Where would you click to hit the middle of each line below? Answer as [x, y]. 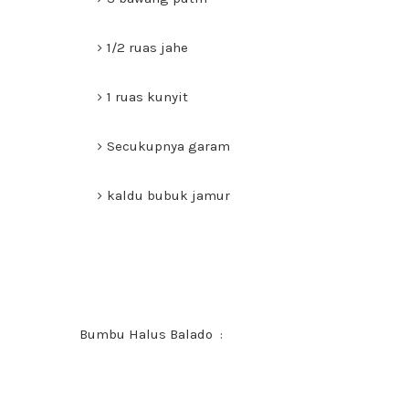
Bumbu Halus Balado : [151, 334]
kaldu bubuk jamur [168, 195]
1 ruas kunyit [147, 97]
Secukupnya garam [170, 146]
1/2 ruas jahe [147, 47]
